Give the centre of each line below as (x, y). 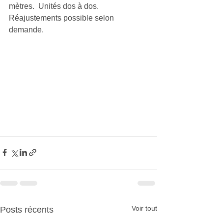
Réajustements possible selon (62, 18)
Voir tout (144, 208)
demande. (26, 30)
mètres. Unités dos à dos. (56, 6)
